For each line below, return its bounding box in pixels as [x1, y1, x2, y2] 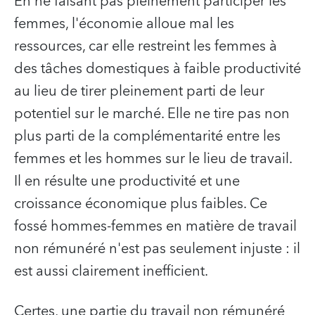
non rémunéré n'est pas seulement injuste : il [14, 237, 300, 262]
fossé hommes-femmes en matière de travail [14, 214, 297, 239]
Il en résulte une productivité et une [14, 169, 240, 194]
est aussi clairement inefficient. [14, 259, 208, 284]
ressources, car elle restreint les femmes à [14, 34, 277, 59]
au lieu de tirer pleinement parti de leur [14, 79, 264, 104]
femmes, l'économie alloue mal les [14, 12, 234, 37]
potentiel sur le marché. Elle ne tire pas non [14, 102, 290, 127]
